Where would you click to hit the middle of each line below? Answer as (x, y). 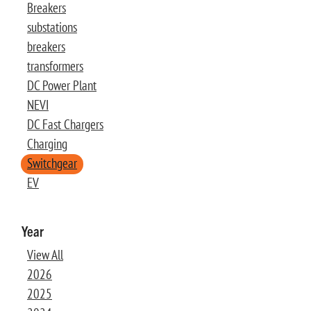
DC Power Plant (62, 85)
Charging (47, 143)
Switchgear (52, 163)
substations (52, 27)
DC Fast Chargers (65, 124)
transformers (55, 66)
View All (45, 254)
